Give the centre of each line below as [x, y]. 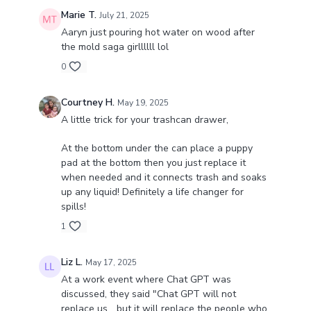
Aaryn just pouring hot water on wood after [158, 33]
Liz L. [72, 262]
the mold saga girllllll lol [115, 47]
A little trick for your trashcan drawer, [144, 120]
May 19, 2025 [143, 103]
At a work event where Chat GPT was [146, 280]
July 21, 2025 [124, 16]
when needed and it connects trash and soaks [163, 178]
